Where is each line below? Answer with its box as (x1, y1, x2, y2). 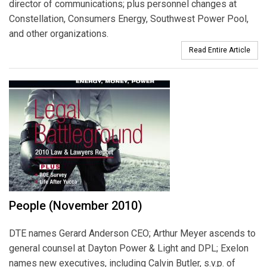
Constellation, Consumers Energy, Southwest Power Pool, (9, 13, 249, 24)
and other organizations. (9, 27, 108, 39)
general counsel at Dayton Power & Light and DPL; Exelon (9, 242, 249, 254)
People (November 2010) (9, 198, 142, 213)
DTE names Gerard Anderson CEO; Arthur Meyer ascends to (9, 227, 256, 239)
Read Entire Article (189, 45, 250, 54)
